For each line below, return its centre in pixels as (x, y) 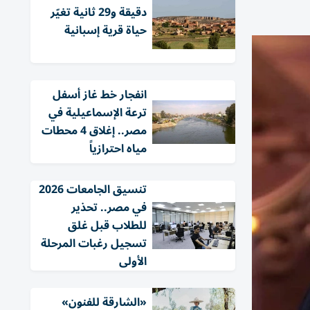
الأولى (133, 262)
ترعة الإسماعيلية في (98, 113)
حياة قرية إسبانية (106, 30)
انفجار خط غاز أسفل (100, 95)
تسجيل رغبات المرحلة (94, 244)
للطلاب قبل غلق (107, 226)
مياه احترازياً (118, 149)
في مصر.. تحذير (109, 208)
